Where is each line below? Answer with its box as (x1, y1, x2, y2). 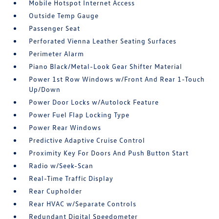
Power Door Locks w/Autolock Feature (29, 98, 159, 106)
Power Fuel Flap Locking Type (29, 110, 130, 119)
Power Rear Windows (29, 123, 102, 131)
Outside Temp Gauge (29, 11, 99, 20)
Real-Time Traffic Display (29, 174, 114, 182)
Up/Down (29, 85, 61, 93)
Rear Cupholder (29, 187, 83, 195)
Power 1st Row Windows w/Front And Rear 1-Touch (29, 75, 205, 83)
